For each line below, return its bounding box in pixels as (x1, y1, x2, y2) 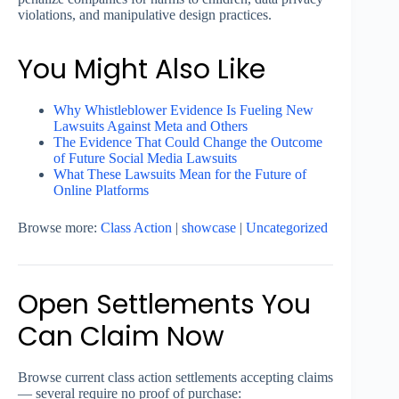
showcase (182, 220, 236, 236)
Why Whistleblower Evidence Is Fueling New (53, 102, 313, 118)
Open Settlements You (18, 286, 311, 324)
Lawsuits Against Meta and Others (53, 118, 248, 134)
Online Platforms (53, 183, 149, 199)
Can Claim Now (18, 318, 224, 356)
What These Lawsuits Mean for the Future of (53, 167, 306, 183)
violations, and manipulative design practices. (18, 7, 272, 23)
